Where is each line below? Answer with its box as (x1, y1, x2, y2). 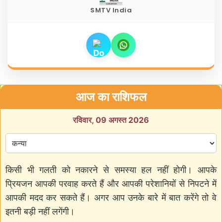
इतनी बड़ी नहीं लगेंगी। (5, 206, 75, 217)
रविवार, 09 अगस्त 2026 (73, 115, 149, 125)
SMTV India (90, 5, 132, 15)
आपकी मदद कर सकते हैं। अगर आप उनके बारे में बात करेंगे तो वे (5, 192, 217, 203)
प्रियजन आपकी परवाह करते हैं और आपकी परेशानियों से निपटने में (5, 178, 217, 189)
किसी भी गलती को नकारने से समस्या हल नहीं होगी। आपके (5, 165, 217, 175)
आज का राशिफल (75, 90, 147, 105)
